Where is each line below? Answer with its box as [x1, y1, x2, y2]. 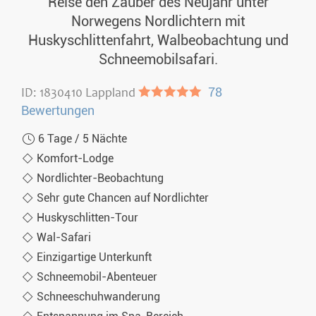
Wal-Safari [37, 231, 91, 245]
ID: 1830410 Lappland [21, 85, 138, 101]
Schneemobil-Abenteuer [37, 270, 157, 284]
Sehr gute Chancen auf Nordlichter [37, 191, 209, 205]
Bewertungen [21, 104, 95, 119]
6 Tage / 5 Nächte [38, 132, 127, 146]
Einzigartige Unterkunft [37, 250, 152, 265]
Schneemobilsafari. [98, 51, 218, 68]
